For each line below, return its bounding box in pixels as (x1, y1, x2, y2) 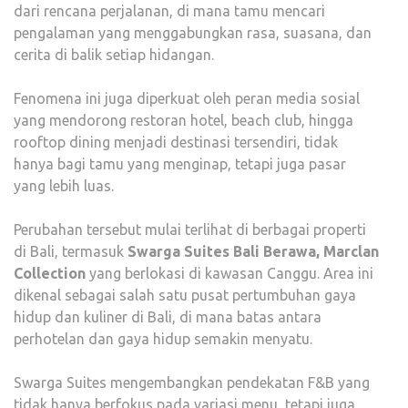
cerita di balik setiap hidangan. (14, 46, 214, 64)
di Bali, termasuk (14, 243, 127, 260)
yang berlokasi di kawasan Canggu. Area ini (86, 265, 373, 282)
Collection (14, 265, 86, 282)
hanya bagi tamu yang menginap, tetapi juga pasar (14, 156, 346, 173)
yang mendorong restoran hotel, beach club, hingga (14, 112, 353, 129)
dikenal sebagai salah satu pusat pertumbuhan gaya (14, 287, 356, 304)
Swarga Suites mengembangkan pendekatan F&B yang (14, 374, 370, 392)
